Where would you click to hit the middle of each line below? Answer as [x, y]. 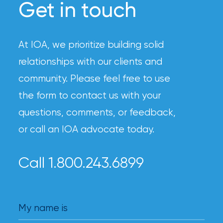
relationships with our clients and [91, 61]
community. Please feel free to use [95, 78]
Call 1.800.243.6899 [81, 162]
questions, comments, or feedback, [97, 112]
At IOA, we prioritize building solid [91, 44]
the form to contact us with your [90, 95]
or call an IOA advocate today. [87, 129]
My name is [43, 208]
